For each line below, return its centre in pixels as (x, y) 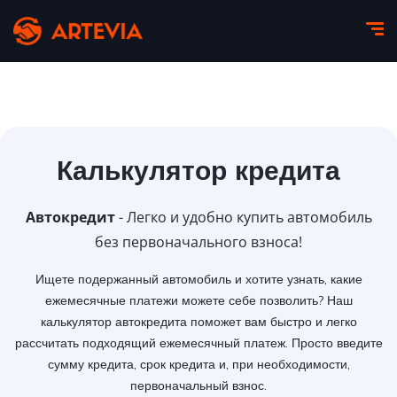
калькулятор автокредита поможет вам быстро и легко (198, 322)
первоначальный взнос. (198, 386)
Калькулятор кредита (198, 170)
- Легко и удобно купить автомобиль (243, 217)
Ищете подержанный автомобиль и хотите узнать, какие (198, 280)
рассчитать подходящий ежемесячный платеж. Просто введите (198, 343)
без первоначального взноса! (198, 242)
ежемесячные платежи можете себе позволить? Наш (198, 301)
